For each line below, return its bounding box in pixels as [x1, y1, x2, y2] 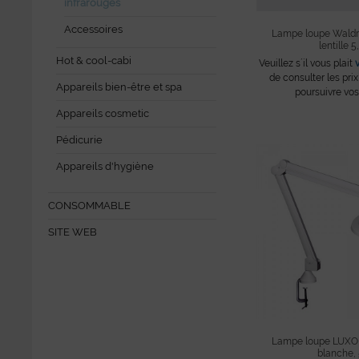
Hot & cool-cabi [56, 54, 131, 67]
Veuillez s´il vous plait [258, 58, 355, 70]
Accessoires [64, 23, 123, 35]
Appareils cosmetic [56, 107, 149, 119]
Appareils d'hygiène [56, 160, 154, 172]
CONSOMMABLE [48, 200, 131, 212]
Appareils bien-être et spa [56, 81, 182, 93]
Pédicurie [56, 134, 103, 146]
